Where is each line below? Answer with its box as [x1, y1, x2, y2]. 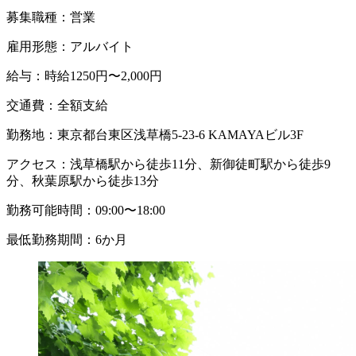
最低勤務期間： [6, 233, 95, 247]
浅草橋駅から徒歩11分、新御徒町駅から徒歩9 [70, 157, 331, 172]
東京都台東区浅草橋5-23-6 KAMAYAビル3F [57, 128, 304, 142]
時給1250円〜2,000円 [44, 69, 162, 83]
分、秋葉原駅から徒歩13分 [6, 174, 159, 188]
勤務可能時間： [6, 203, 95, 218]
